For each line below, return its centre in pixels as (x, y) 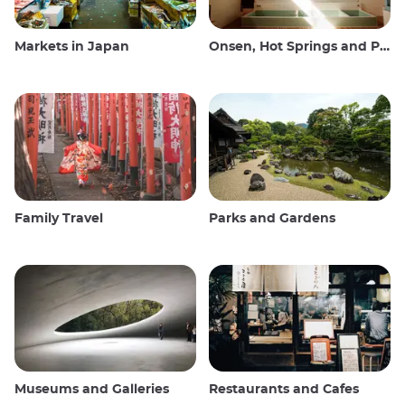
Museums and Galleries (92, 390)
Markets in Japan (72, 47)
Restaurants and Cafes (284, 390)
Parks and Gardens (272, 218)
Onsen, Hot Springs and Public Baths (294, 47)
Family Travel (59, 218)
